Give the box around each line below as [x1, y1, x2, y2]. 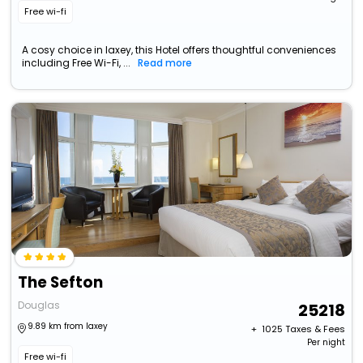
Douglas [18, 298, 61, 313]
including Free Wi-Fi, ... [22, 56, 131, 70]
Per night [306, 336, 345, 349]
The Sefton [18, 271, 104, 294]
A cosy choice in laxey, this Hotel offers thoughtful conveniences [22, 43, 337, 58]
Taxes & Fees [284, 322, 345, 336]
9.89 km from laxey [28, 320, 109, 333]
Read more [138, 56, 193, 70]
